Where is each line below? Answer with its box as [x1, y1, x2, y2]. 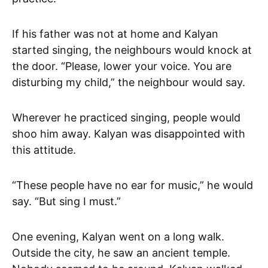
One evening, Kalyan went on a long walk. [12, 230, 224, 243]
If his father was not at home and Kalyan [12, 27, 218, 40]
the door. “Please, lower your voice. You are [12, 59, 232, 72]
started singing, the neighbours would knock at [12, 43, 252, 56]
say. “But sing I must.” [12, 194, 121, 208]
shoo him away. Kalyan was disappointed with [12, 127, 245, 140]
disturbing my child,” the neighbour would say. [12, 75, 245, 89]
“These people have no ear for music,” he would [12, 178, 253, 191]
